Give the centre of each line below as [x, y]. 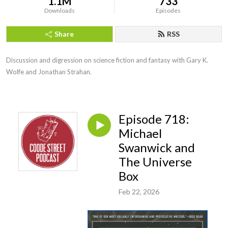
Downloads [60, 10]
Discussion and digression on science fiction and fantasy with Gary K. [107, 60]
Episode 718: [154, 119]
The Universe [155, 162]
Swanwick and [157, 147]
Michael [140, 133]
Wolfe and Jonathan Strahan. [49, 72]
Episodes [168, 10]
